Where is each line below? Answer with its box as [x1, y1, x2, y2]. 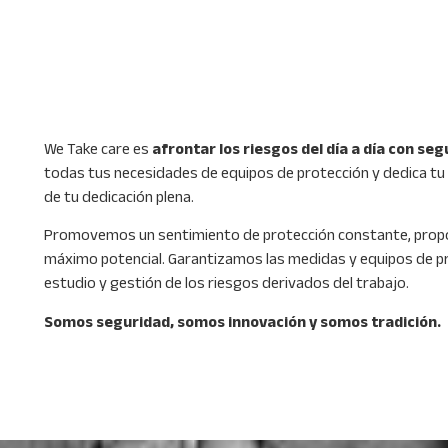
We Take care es [43, 137, 152, 163]
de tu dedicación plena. [43, 185, 194, 211]
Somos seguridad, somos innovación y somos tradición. [43, 310, 441, 336]
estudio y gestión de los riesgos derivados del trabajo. [43, 272, 409, 298]
